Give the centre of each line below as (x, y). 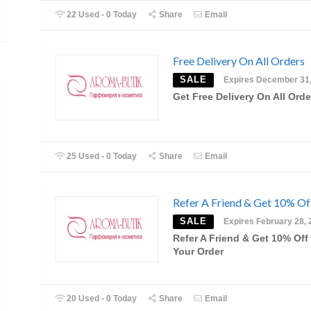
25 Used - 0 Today (101, 157)
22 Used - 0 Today (101, 14)
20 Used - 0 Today (101, 298)
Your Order (198, 252)
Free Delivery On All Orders (239, 60)
